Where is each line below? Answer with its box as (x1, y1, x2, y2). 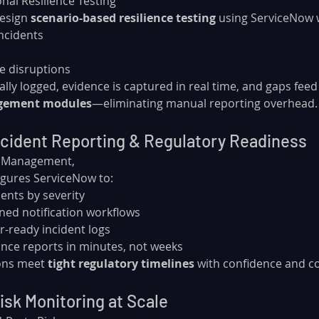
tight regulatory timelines (48, 255, 194, 271)
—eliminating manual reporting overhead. (92, 95, 318, 111)
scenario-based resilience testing (31, 9, 216, 26)
